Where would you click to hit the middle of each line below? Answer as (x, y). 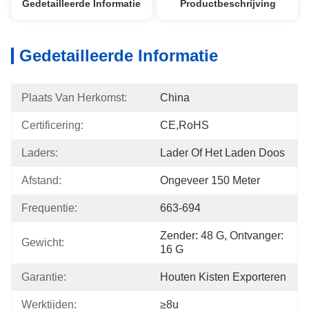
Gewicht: (43, 242)
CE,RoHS (185, 125)
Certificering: (52, 125)
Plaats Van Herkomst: (74, 98)
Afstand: (41, 180)
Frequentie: (49, 208)
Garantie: (44, 277)
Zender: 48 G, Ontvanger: (222, 236)
